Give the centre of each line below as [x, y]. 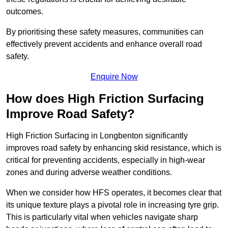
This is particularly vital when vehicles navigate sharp [102, 217]
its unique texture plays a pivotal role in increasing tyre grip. [112, 205]
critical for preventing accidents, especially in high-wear [106, 160]
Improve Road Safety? [70, 114]
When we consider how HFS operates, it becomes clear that [114, 193]
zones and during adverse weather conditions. [89, 173]
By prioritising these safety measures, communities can [105, 32]
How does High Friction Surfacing [105, 99]
